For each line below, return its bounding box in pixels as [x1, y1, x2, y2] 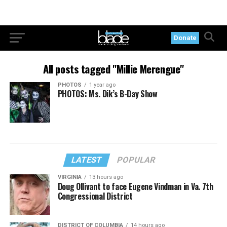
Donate [174, 34, 197, 42]
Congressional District [57, 190, 133, 202]
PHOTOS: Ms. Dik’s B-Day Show [57, 88, 158, 100]
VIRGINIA [57, 174, 82, 180]
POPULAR [116, 155, 157, 165]
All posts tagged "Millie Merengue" [43, 61, 184, 77]
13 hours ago [89, 174, 123, 180]
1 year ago [89, 82, 116, 88]
